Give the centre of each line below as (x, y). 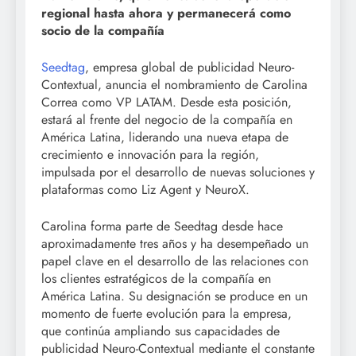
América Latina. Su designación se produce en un (174, 296)
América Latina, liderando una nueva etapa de (165, 137)
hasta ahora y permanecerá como (192, 13)
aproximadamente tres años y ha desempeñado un (175, 243)
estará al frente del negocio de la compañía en (167, 119)
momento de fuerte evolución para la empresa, (166, 313)
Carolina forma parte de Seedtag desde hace (162, 226)
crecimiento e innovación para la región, (150, 154)
